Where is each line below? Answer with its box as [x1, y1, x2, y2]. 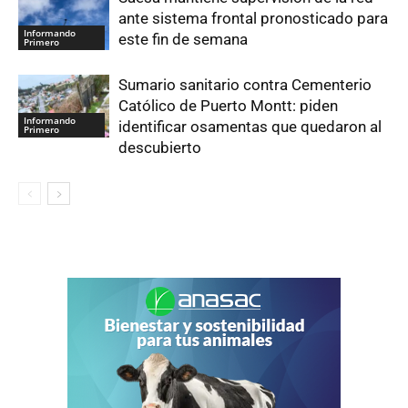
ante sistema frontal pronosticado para [118, 9, 388, 27]
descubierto [118, 138, 201, 157]
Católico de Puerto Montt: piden [118, 97, 338, 115]
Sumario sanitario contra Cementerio [118, 76, 372, 94]
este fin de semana [118, 30, 248, 48]
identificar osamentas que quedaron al [118, 117, 382, 136]
